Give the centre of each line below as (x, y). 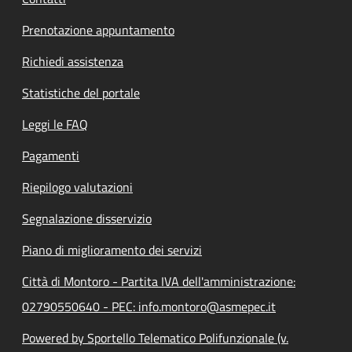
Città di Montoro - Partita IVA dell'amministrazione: (159, 281)
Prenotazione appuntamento (98, 30)
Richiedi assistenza (73, 61)
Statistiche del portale (81, 93)
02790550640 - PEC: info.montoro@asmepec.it (149, 306)
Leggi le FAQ (55, 124)
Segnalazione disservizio (87, 218)
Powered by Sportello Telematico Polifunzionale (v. (155, 338)
